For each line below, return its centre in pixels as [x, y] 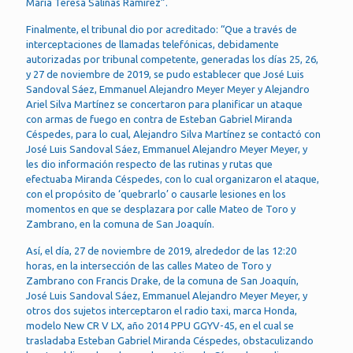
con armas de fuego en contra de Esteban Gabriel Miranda [159, 119]
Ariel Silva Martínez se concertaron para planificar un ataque [164, 104]
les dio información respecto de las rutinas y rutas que [149, 164]
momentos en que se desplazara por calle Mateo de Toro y [161, 209]
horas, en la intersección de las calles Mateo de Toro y [149, 266]
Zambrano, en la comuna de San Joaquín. [120, 224]
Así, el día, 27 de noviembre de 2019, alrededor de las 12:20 [161, 251]
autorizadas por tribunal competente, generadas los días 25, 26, [172, 59]
